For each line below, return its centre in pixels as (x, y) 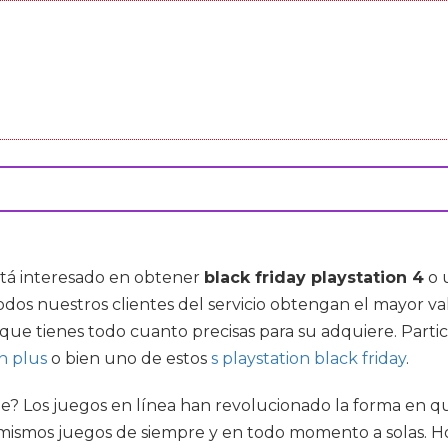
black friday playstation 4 (314, 277)
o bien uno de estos (129, 358)
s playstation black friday (308, 358)
